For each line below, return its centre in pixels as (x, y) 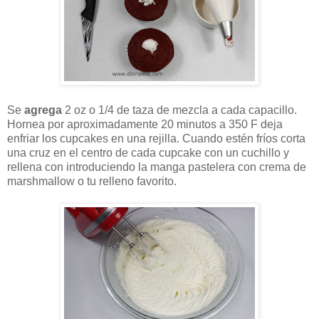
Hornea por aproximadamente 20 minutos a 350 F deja (145, 124)
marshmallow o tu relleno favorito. (92, 181)
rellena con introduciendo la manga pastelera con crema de (157, 167)
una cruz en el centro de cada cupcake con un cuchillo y (148, 152)
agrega (43, 110)
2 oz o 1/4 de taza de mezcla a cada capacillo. (179, 110)
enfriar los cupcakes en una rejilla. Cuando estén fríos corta (156, 138)
